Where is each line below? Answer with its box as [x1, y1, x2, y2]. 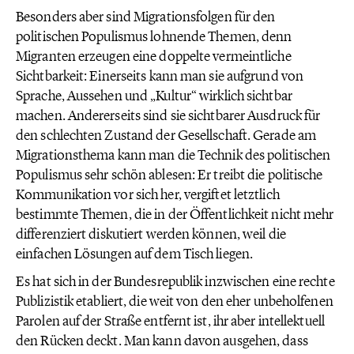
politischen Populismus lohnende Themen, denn [16, 28, 292, 45]
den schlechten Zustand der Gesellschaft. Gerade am [16, 126, 317, 144]
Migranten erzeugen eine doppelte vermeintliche [16, 47, 292, 65]
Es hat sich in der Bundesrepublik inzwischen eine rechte [16, 273, 335, 290]
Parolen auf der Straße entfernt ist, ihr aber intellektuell [16, 312, 325, 330]
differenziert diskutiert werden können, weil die [16, 225, 286, 243]
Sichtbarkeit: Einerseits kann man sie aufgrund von [16, 67, 304, 85]
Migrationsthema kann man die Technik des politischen [16, 146, 331, 164]
